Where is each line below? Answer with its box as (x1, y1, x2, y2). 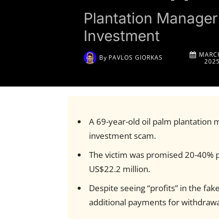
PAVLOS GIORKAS (109, 53, 163, 62)
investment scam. (88, 130, 156, 142)
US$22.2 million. (88, 163, 150, 175)
